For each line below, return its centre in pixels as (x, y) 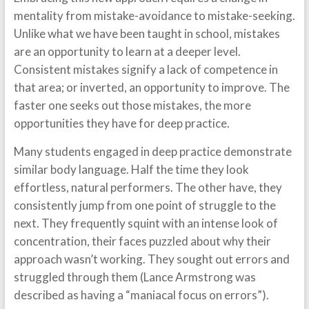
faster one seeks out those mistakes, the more (132, 105)
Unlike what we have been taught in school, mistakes (147, 33)
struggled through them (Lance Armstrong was (134, 277)
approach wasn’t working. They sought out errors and (151, 259)
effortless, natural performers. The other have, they (148, 187)
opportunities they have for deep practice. (121, 123)
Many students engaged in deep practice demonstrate (152, 151)
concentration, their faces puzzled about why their (142, 241)
